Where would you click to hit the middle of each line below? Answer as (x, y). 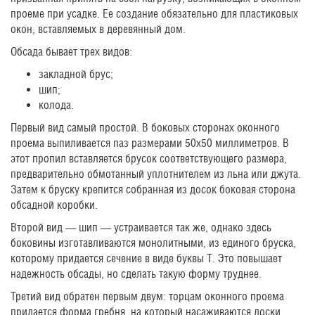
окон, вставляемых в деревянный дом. (98, 29)
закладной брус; (76, 74)
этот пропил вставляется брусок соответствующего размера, (149, 158)
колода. (56, 105)
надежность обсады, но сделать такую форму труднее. (136, 274)
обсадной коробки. (54, 205)
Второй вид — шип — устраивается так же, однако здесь (141, 227)
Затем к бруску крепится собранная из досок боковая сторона (153, 189)
